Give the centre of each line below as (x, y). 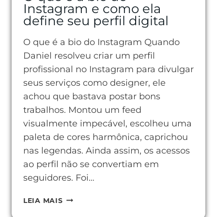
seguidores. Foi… (59, 178)
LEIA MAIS (43, 201)
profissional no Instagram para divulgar (108, 69)
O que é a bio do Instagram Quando (101, 42)
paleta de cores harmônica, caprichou (106, 137)
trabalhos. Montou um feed (82, 110)
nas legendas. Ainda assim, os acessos (107, 151)
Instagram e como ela (92, 8)
